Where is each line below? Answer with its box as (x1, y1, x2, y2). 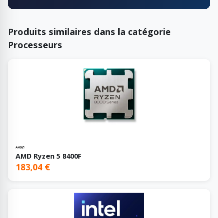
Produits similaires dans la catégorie (8, 25, 171, 37)
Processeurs (8, 38, 62, 51)
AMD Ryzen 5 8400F (16, 151, 82, 161)
